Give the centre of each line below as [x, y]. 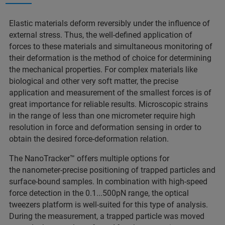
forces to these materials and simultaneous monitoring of [111, 47]
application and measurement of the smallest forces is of [110, 93]
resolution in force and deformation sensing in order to [105, 128]
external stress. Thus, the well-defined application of [101, 35]
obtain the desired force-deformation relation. [89, 139]
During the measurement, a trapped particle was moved [107, 216]
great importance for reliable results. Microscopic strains [108, 104]
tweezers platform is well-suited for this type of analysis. [108, 205]
